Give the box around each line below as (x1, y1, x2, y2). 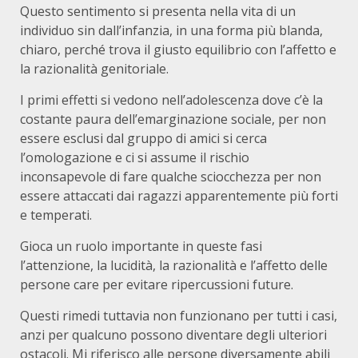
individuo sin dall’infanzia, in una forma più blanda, (20, 22, 323, 39)
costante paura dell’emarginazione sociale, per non (20, 110, 326, 128)
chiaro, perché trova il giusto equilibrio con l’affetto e (20, 41, 336, 58)
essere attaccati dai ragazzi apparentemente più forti (20, 187, 338, 205)
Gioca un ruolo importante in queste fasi (20, 237, 262, 255)
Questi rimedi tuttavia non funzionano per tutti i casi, (20, 307, 337, 324)
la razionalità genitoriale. (20, 60, 169, 78)
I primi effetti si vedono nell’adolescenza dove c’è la (20, 91, 323, 109)
